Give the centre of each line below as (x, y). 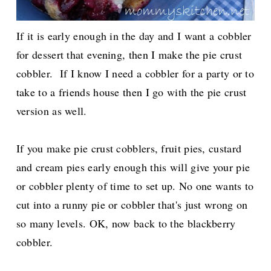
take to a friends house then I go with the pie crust (131, 92)
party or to (230, 73)
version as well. (51, 111)
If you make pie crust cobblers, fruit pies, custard (129, 149)
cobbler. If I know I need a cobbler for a (111, 73)
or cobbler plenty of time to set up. (97, 186)
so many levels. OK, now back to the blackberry (126, 224)
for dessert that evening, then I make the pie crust (129, 55)
